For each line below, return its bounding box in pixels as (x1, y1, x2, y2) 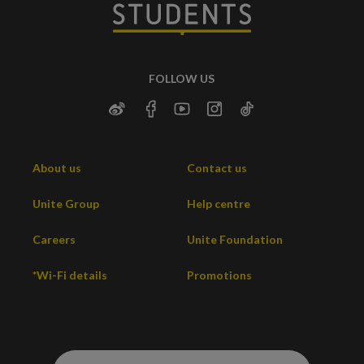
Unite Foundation (186, 232, 283, 247)
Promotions (186, 268, 252, 283)
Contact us (186, 161, 247, 175)
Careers (32, 232, 76, 247)
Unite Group (32, 197, 99, 211)
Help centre (186, 197, 250, 211)
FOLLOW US (149, 71, 215, 86)
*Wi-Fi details (32, 268, 107, 283)
